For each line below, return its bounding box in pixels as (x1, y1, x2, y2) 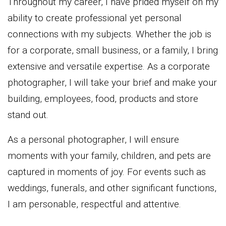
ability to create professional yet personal (8, 12, 182, 24)
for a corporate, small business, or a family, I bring (8, 44, 218, 56)
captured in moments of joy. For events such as (8, 165, 206, 178)
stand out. (8, 108, 48, 121)
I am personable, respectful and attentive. (8, 198, 181, 210)
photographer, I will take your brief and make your (8, 76, 217, 88)
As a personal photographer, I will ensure (8, 133, 179, 145)
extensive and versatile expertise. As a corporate (8, 60, 210, 72)
